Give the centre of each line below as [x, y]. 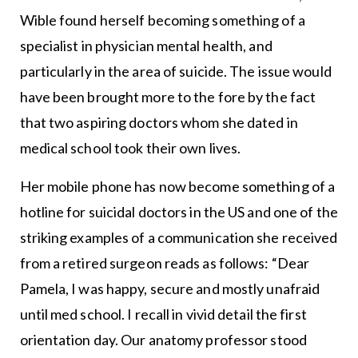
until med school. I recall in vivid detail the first [163, 314]
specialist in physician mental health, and [146, 45]
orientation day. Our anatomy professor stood [163, 339]
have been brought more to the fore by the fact [168, 96]
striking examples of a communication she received [179, 237]
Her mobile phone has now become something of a [177, 186]
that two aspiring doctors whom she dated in [159, 122]
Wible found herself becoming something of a [162, 20]
